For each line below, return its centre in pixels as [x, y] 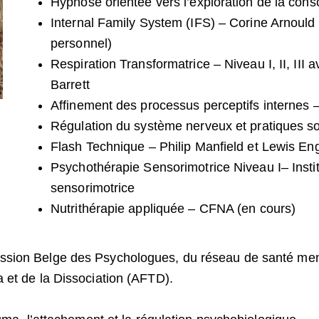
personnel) [81, 44]
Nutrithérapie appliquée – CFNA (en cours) [175, 209]
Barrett [70, 85]
